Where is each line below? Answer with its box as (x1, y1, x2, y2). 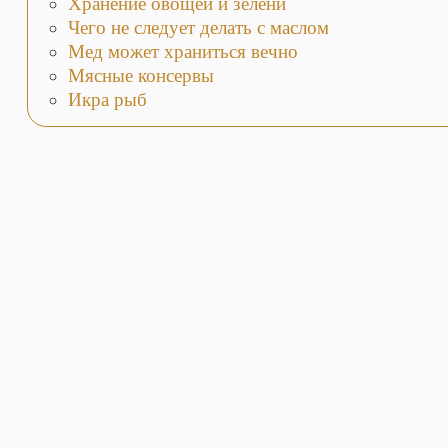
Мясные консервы (67, 64, 214, 86)
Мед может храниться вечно (67, 40, 298, 62)
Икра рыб (67, 88, 147, 110)
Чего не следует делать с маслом (67, 16, 329, 38)
